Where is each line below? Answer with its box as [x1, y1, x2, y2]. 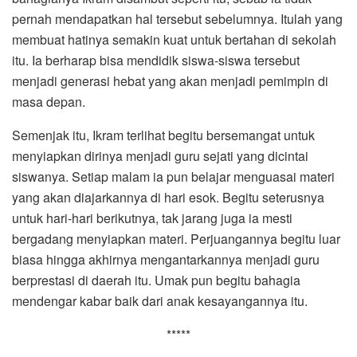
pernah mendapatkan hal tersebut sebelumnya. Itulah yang [12, 9, 343, 28]
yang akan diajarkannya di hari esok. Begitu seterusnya [12, 187, 324, 206]
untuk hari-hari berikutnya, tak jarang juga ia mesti [12, 208, 292, 227]
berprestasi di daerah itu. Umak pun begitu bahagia [12, 270, 300, 289]
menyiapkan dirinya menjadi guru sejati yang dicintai [12, 146, 308, 165]
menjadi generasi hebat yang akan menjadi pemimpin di [12, 71, 328, 90]
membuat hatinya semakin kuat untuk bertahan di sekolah [12, 29, 336, 49]
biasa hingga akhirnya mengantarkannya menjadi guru [12, 249, 320, 269]
